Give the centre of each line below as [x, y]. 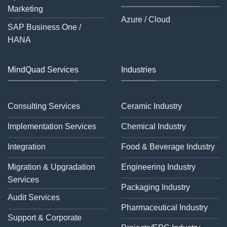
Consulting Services [44, 106]
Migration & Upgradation [51, 167]
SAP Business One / [44, 27]
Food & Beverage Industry [168, 146]
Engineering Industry [158, 167]
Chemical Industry [154, 126]
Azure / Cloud [146, 20]
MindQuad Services [43, 70]
